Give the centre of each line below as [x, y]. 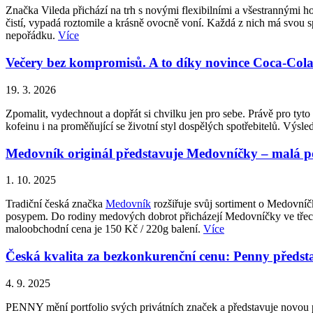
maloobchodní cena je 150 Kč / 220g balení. [104, 229]
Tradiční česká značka [56, 204]
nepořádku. [32, 36]
